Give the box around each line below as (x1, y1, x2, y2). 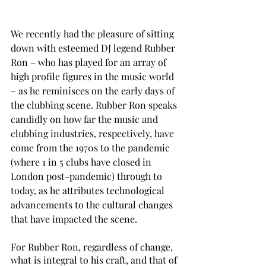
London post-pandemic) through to (11, 169, 164, 182)
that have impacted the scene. (11, 212, 140, 225)
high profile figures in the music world (11, 69, 176, 83)
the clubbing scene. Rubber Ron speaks (11, 98, 179, 111)
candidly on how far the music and (11, 112, 160, 125)
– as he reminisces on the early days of (11, 84, 177, 97)
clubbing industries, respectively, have (11, 126, 176, 140)
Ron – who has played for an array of (11, 55, 169, 68)
